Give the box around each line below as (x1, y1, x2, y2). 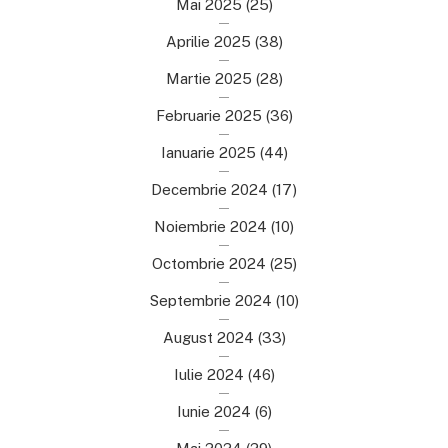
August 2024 (162, 328, 254, 346)
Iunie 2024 (176, 402, 251, 420)
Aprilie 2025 (165, 32, 251, 50)
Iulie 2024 (173, 365, 244, 383)
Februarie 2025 (155, 106, 262, 124)
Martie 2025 (165, 69, 252, 87)
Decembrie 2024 (151, 180, 268, 198)
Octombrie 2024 (151, 254, 266, 272)
